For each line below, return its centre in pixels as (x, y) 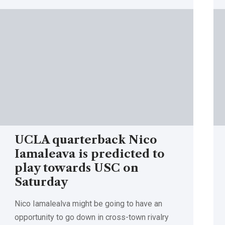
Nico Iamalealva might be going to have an (88, 203)
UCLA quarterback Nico (86, 140)
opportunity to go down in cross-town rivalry (91, 217)
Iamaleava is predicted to (89, 154)
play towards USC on (76, 168)
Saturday (41, 182)
